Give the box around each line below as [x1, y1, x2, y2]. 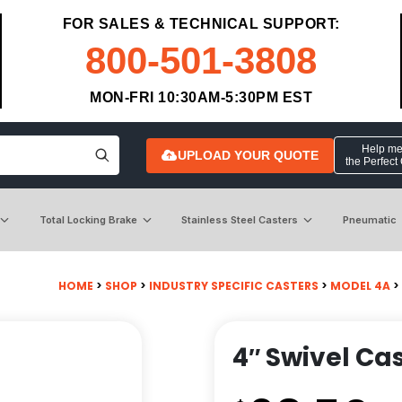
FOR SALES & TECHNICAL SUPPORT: [62, 16, 340, 31]
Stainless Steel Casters [181, 213, 299, 226]
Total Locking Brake [39, 213, 137, 226]
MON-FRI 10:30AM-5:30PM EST [90, 90, 312, 105]
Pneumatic [342, 213, 397, 226]
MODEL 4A [330, 277, 390, 293]
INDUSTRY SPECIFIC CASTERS [149, 277, 319, 293]
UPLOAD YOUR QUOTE [177, 147, 319, 162]
